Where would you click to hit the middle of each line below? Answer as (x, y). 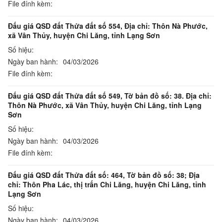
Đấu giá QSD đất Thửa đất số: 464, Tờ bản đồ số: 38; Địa (104, 175)
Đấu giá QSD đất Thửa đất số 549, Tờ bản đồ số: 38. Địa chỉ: (110, 96)
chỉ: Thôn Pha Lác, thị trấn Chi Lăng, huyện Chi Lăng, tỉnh (107, 184)
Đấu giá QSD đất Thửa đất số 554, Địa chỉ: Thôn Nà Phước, (108, 26)
